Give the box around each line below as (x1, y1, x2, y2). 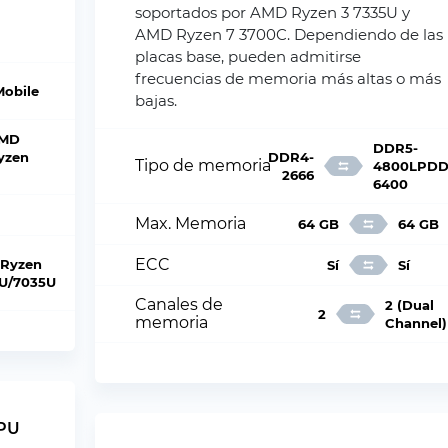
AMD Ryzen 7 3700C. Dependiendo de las (135, 25, 444, 44)
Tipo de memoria (135, 156, 272, 175)
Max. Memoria (135, 214, 247, 233)
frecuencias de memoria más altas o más (135, 69, 442, 88)
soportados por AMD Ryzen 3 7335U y (135, 3, 411, 22)
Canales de (135, 295, 224, 314)
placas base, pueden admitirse (135, 47, 362, 66)
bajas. (135, 91, 178, 110)
